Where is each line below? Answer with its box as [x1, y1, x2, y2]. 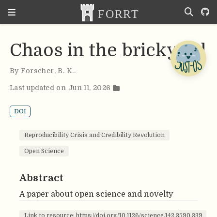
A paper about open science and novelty [19, 189, 173, 199]
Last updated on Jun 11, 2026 [10, 84, 113, 92]
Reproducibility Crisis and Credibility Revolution [24, 132, 165, 139]
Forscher [21, 67, 54, 75]
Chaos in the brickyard [10, 40, 206, 61]
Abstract [19, 172, 63, 184]
